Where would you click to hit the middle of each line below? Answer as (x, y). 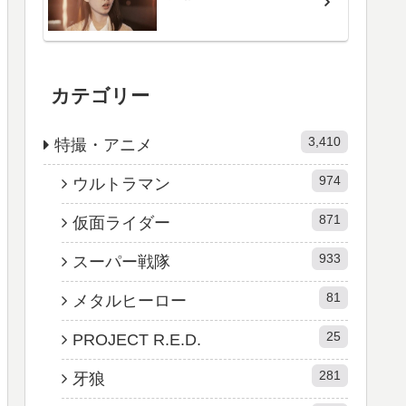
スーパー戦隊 (121, 261)
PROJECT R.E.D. (137, 339)
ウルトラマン (121, 184)
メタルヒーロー (130, 300)
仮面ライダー (121, 222)
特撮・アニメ (103, 145)
